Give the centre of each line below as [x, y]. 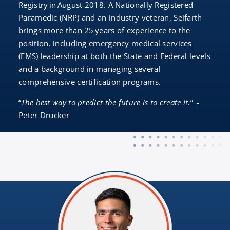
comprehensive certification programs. [90, 82]
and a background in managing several [90, 69]
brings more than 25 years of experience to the [104, 30]
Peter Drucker [45, 115]
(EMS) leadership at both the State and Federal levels [114, 56]
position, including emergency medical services [105, 43]
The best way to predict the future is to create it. [106, 102]
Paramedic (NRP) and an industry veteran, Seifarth [110, 17]
